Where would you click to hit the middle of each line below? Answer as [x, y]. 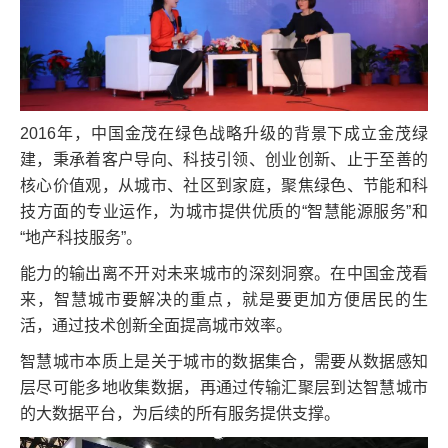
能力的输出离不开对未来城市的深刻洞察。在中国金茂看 [224, 273]
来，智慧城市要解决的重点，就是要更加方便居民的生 [224, 299]
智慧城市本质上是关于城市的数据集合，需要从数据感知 [224, 361]
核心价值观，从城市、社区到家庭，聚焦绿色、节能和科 [224, 185]
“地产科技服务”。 [81, 237]
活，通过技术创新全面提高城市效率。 [156, 325]
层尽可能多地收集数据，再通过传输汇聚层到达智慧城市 [224, 387]
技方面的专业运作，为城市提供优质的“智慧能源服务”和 [224, 211]
